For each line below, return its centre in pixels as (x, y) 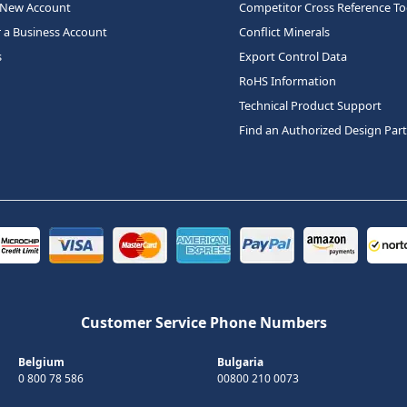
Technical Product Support (310, 105)
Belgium (41, 362)
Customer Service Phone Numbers (203, 322)
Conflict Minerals (284, 31)
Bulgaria (240, 362)
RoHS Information (288, 80)
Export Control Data (293, 56)
